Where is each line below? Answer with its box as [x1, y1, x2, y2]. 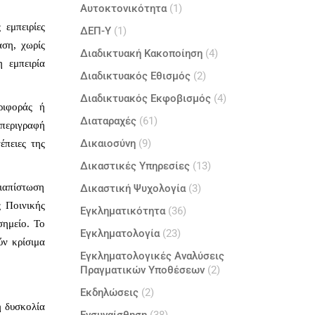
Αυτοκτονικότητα [79, 2, 167, 15]
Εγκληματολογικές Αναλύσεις [79, 250, 224, 262]
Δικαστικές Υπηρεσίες [79, 160, 190, 172]
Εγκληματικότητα [79, 205, 165, 217]
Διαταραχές [79, 115, 136, 127]
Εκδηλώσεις [79, 286, 139, 299]
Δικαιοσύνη [79, 137, 136, 150]
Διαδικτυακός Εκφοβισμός [79, 92, 211, 105]
